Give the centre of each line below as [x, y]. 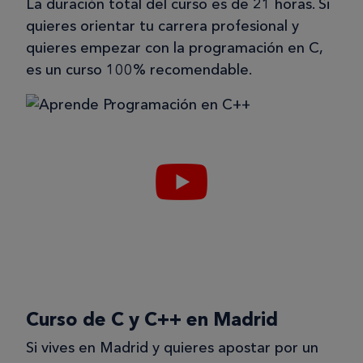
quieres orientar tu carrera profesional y [162, 26]
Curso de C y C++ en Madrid [152, 320]
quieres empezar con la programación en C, [174, 48]
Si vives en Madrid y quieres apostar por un [172, 348]
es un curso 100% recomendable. [139, 70]
